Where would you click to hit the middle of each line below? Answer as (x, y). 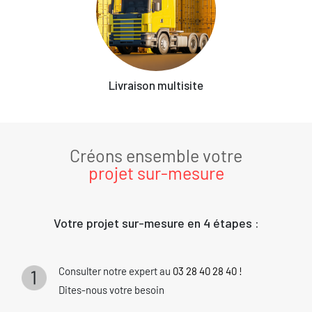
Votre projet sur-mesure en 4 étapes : (156, 223)
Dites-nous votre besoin (111, 289)
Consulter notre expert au (115, 271)
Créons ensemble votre (156, 155)
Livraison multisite (156, 85)
